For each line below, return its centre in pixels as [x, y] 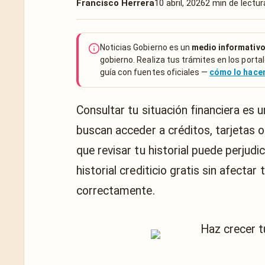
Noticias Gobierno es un [146, 47]
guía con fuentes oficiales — [155, 72]
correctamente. [116, 191]
